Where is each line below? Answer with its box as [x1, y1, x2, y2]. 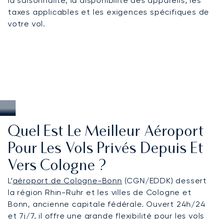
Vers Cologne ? [8, 159, 107, 174]
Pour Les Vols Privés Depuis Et [8, 142, 204, 156]
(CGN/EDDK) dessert [122, 175, 207, 185]
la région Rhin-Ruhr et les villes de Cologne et [8, 187, 192, 197]
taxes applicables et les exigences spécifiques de [8, 7, 210, 17]
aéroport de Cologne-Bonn [12, 175, 122, 185]
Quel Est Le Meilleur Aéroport [8, 125, 204, 139]
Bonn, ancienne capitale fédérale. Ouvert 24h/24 [8, 199, 206, 209]
